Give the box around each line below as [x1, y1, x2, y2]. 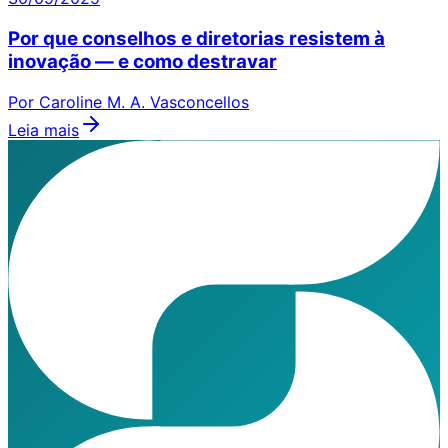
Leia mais [8, 119, 79, 140]
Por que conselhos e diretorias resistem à [8, 27, 385, 51]
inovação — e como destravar [8, 50, 277, 74]
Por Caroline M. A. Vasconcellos [8, 91, 249, 112]
